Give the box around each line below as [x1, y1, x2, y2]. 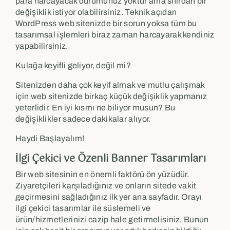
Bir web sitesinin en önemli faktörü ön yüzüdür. [15, 169, 189, 179]
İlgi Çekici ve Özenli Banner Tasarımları [15, 150, 206, 167]
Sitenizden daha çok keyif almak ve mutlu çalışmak [15, 80, 205, 89]
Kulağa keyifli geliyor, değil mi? [15, 61, 131, 70]
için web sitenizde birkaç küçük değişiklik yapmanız [15, 91, 207, 101]
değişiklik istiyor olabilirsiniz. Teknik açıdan [15, 7, 177, 16]
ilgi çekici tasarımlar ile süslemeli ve [15, 203, 151, 213]
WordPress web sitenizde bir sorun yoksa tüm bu [15, 18, 197, 28]
